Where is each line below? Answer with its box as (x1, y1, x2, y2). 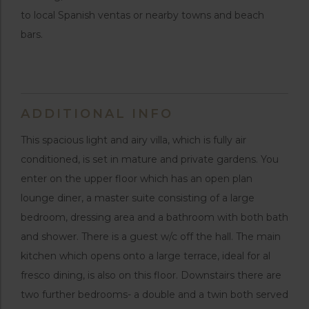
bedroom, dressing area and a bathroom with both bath (21, 210, 288, 223)
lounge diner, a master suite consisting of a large (21, 191, 255, 204)
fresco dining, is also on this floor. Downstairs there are (21, 268, 281, 281)
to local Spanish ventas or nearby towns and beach (21, 8, 264, 21)
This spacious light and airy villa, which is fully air (21, 133, 246, 146)
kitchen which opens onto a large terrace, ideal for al (21, 249, 270, 262)
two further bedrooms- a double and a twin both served (21, 288, 288, 301)
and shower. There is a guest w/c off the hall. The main (21, 230, 281, 243)
